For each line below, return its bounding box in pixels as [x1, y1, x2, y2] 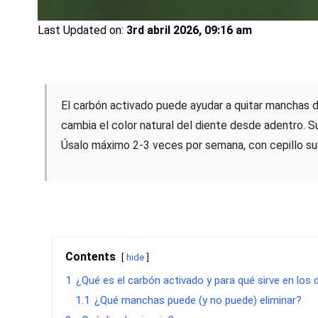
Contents [65, 249, 116, 263]
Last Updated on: [38, 23, 127, 37]
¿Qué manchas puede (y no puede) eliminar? [94, 293, 302, 307]
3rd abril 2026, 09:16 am [126, 23, 253, 37]
